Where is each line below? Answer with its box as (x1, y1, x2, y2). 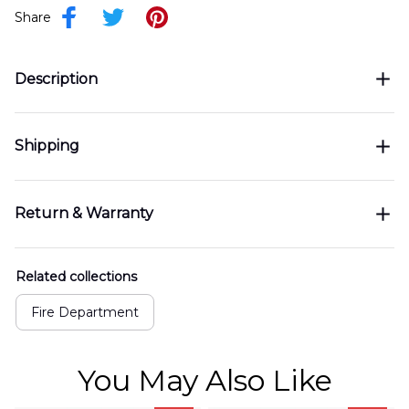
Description (15, 69, 98, 88)
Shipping (15, 137, 79, 155)
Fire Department (31, 303, 139, 320)
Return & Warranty (15, 204, 153, 223)
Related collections (16, 267, 137, 285)
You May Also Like (77, 362, 332, 398)
